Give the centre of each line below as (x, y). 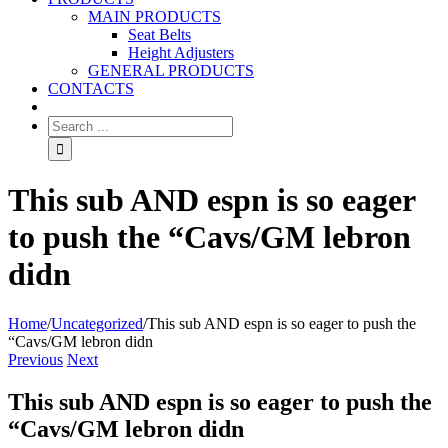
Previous (35, 359)
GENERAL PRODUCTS (171, 70)
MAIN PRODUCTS (154, 16)
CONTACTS (91, 88)
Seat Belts (159, 34)
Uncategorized (97, 323)
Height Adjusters (181, 52)
